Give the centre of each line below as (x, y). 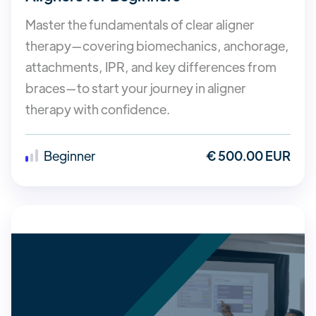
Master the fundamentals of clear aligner (140, 24)
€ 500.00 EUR (248, 155)
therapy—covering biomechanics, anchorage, (157, 45)
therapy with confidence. (98, 109)
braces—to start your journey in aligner (136, 87)
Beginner (70, 155)
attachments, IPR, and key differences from (151, 66)
